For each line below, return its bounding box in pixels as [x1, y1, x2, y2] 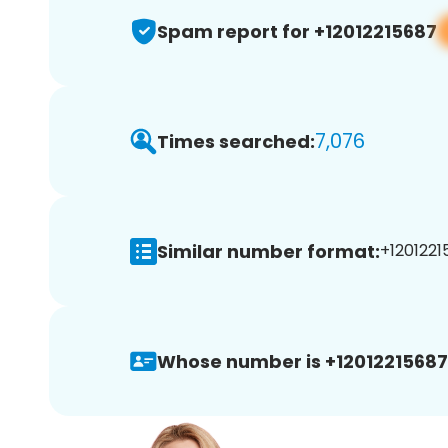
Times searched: [157, 128, 315, 154]
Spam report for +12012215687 [157, 18, 437, 44]
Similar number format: [157, 238, 380, 264]
